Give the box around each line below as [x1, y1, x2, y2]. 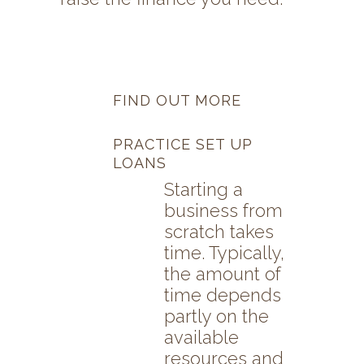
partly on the [164, 305, 269, 327]
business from [164, 200, 283, 222]
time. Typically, [164, 242, 284, 264]
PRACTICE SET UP [113, 136, 253, 154]
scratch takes [164, 221, 274, 243]
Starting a [164, 179, 243, 201]
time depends [164, 284, 281, 306]
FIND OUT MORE [113, 92, 241, 110]
